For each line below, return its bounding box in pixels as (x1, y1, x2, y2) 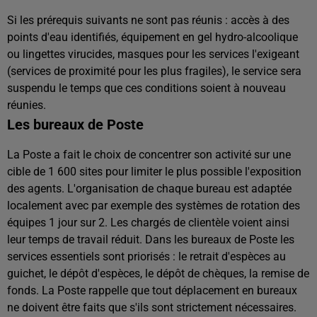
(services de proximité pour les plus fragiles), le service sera (7, 64, 301, 78)
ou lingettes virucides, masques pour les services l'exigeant (7, 47, 299, 61)
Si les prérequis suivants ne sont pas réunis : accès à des (7, 13, 289, 27)
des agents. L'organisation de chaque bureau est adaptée (7, 182, 292, 195)
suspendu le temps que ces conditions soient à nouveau (7, 81, 286, 95)
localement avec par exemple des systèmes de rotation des (7, 199, 300, 212)
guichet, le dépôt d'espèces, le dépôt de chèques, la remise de (7, 267, 309, 280)
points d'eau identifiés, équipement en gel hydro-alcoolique (7, 30, 298, 44)
